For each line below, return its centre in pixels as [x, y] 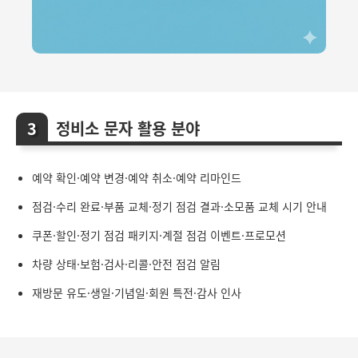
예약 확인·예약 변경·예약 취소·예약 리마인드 [137, 178]
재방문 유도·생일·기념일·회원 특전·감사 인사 [137, 293]
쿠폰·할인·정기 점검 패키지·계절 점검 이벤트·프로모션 [159, 235]
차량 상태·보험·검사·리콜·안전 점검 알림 [126, 264]
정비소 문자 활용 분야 [128, 129]
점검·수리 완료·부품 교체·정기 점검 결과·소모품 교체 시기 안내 [179, 207]
